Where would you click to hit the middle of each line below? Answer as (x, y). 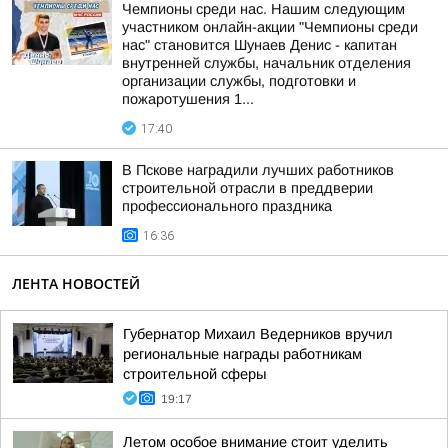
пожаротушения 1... (188, 99)
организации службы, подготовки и (239, 81)
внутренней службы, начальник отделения (266, 63)
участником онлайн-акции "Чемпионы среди (270, 27)
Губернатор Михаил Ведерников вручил (258, 334)
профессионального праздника (227, 206)
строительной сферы (194, 374)
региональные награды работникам (242, 354)
